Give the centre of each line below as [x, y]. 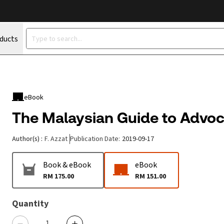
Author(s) [26, 139]
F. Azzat [56, 139]
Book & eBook [67, 165]
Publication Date [94, 139]
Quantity [30, 203]
